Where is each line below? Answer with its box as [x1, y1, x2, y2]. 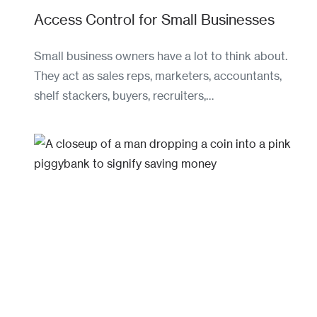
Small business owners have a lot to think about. [34, 48, 287, 63]
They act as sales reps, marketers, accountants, [34, 68, 282, 83]
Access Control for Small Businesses [34, 10, 275, 28]
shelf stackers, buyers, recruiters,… [34, 88, 214, 103]
